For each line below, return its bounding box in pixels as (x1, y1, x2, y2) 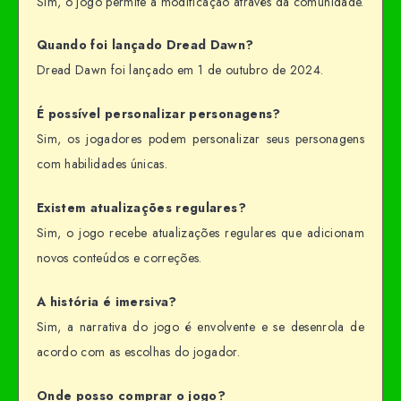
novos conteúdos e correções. (37, 249, 202, 267)
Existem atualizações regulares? (37, 199, 246, 217)
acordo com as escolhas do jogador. (37, 342, 240, 361)
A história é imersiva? (37, 292, 177, 311)
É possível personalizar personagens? (37, 105, 281, 124)
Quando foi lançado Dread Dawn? (37, 36, 254, 55)
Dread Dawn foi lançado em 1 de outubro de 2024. (37, 61, 324, 80)
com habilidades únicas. (37, 155, 168, 174)
